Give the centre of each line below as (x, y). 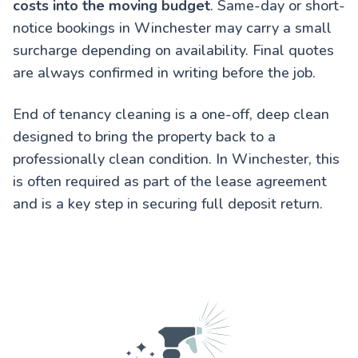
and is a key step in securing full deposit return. (168, 203)
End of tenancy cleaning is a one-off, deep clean (171, 114)
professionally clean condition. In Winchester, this (176, 159)
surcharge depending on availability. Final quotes (173, 50)
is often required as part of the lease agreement (170, 181)
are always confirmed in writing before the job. (164, 72)
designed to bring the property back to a (144, 136)
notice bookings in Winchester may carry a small (172, 28)
